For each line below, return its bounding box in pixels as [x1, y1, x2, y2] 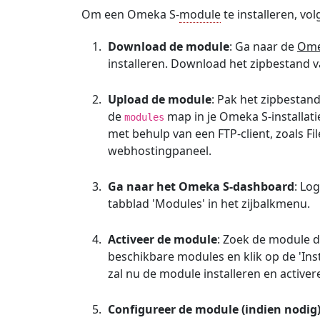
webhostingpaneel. [108, 143, 211, 159]
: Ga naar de [229, 39, 297, 54]
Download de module [108, 39, 229, 54]
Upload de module [108, 91, 211, 107]
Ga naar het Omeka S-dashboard [108, 179, 294, 194]
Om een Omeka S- [81, 6, 179, 22]
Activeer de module [108, 231, 217, 247]
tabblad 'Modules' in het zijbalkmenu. [108, 196, 310, 211]
